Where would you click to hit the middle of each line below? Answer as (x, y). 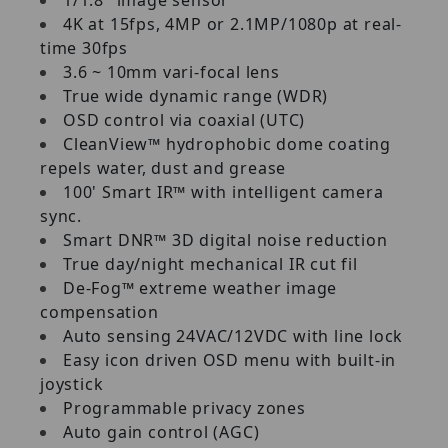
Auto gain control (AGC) (164, 431)
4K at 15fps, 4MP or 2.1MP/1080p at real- (232, 23)
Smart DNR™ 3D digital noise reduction (228, 239)
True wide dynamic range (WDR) (198, 95)
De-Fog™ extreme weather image (200, 287)
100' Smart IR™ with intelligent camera (223, 191)
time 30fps (86, 47)
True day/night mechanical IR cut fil (210, 263)
